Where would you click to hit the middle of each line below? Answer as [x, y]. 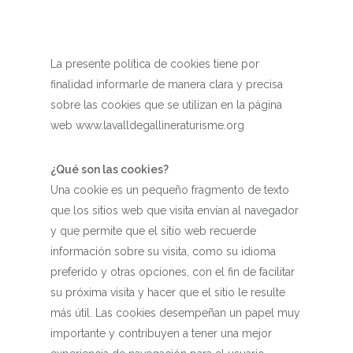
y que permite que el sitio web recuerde [153, 231]
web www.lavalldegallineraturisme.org [147, 125]
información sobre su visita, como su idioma [163, 251]
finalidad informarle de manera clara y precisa [167, 84]
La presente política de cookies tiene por [155, 64]
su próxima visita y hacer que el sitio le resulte [168, 292]
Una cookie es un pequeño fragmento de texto [170, 190]
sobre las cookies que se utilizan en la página [166, 105]
